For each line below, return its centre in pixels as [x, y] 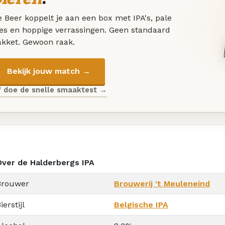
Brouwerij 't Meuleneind [162, 183]
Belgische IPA [141, 204]
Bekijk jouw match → [48, 71]
